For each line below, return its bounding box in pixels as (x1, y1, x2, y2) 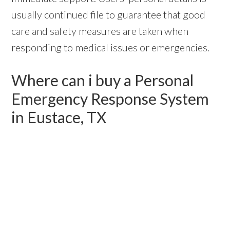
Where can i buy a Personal (11, 70, 194, 89)
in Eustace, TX (11, 107, 107, 126)
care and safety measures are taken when (11, 24, 189, 37)
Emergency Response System (11, 89, 209, 108)
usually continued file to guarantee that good (11, 8, 206, 21)
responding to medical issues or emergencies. (11, 41, 210, 53)
